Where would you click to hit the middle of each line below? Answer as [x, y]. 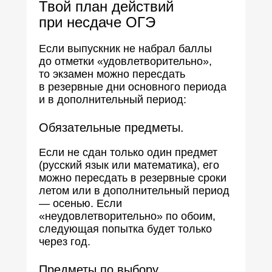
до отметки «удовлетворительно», [125, 61]
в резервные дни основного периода [133, 87]
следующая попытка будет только [125, 229]
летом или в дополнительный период [134, 191]
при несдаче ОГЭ [97, 22]
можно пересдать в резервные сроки [133, 178]
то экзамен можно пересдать [112, 74]
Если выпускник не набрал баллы [125, 49]
